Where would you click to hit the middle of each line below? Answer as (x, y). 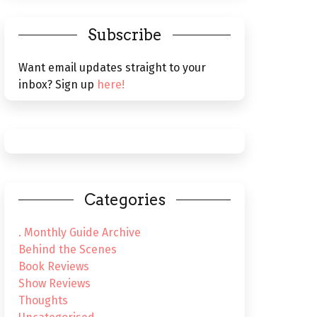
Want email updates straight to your (112, 68)
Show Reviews (54, 283)
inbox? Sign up (58, 85)
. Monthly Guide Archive (80, 232)
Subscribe (125, 35)
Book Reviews (54, 266)
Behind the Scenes (68, 249)
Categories (125, 200)
